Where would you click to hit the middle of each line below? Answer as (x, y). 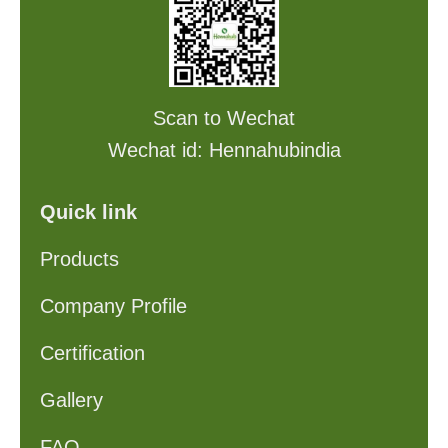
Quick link (89, 212)
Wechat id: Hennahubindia (224, 150)
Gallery (72, 400)
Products (80, 259)
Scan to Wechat (224, 118)
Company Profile (114, 306)
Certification (93, 353)
